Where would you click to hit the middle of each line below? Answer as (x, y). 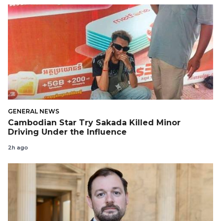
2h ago (18, 147)
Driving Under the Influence (67, 132)
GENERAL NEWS (34, 111)
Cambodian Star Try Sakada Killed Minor (94, 123)
